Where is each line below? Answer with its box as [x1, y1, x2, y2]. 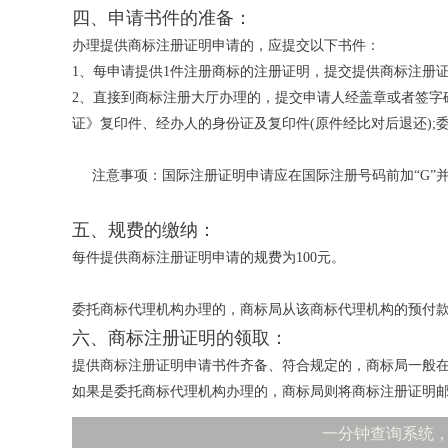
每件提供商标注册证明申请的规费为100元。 [72, 250, 345, 265]
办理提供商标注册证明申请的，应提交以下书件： [72, 38, 380, 53]
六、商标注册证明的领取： [72, 328, 288, 348]
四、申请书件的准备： [72, 8, 252, 28]
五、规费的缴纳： [72, 220, 216, 240]
